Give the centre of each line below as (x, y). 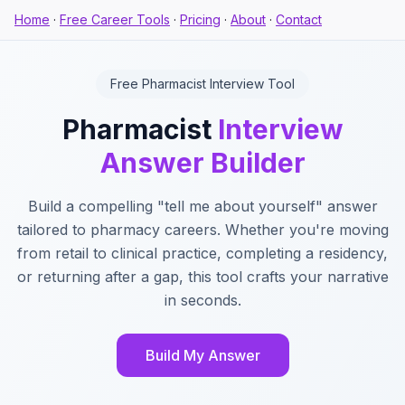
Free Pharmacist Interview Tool (202, 84)
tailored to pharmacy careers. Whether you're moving (202, 230)
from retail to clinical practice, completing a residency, (202, 253)
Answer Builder (202, 163)
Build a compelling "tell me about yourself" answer (202, 206)
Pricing (200, 19)
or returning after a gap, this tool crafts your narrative (202, 277)
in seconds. (202, 300)
